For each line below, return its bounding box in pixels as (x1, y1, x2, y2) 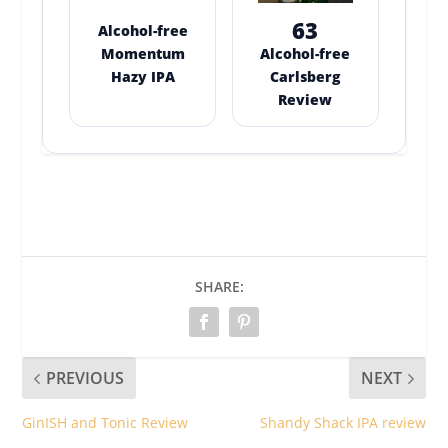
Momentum (100, 44, 185, 64)
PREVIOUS (46, 367, 125, 390)
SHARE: (194, 277, 244, 297)
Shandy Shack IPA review (259, 413, 426, 433)
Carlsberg (270, 67, 341, 87)
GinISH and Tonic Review (22, 413, 189, 433)
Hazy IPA (110, 67, 175, 87)
